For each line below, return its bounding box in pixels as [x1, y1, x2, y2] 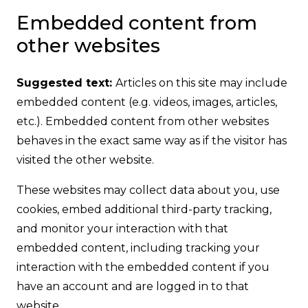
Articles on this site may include [115, 76, 287, 90]
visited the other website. [16, 153, 154, 167]
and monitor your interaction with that [16, 222, 228, 236]
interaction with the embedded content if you [16, 261, 269, 274]
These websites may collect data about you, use [16, 184, 280, 197]
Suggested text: [16, 76, 115, 90]
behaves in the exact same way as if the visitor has [16, 134, 287, 148]
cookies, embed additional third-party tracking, [16, 203, 272, 217]
